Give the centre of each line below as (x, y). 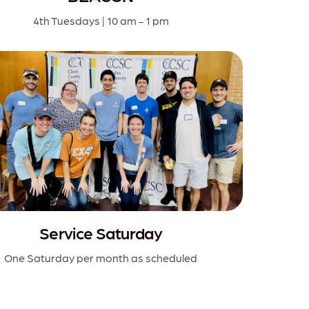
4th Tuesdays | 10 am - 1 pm (101, 21)
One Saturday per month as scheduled (101, 257)
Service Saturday (101, 232)
